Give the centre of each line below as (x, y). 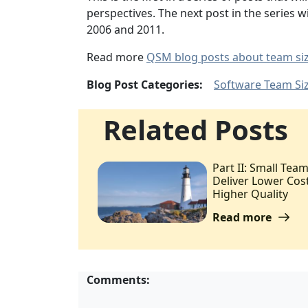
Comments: (118, 279)
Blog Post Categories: (145, 84)
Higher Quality (251, 194)
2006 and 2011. (125, 29)
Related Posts (196, 129)
